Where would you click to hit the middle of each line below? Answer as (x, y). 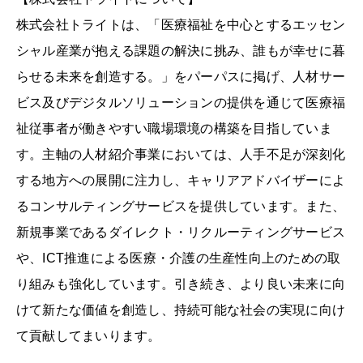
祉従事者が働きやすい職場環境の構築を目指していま (174, 128)
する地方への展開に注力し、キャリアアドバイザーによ (181, 180)
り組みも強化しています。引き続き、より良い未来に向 (181, 284)
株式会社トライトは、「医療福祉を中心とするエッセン (181, 24)
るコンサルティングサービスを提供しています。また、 (181, 206)
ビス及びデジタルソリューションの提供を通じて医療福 (181, 102)
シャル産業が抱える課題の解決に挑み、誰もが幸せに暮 (181, 50)
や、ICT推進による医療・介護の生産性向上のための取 (179, 258)
